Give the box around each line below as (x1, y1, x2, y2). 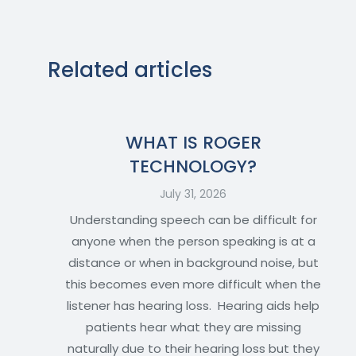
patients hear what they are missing (85, 319, 301, 336)
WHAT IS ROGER (125, 130, 261, 156)
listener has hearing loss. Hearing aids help (67, 297, 320, 315)
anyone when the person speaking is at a (71, 233, 315, 250)
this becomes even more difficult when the (65, 276, 322, 293)
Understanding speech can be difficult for (69, 211, 317, 229)
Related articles (48, 56, 212, 85)
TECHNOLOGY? (130, 154, 257, 180)
